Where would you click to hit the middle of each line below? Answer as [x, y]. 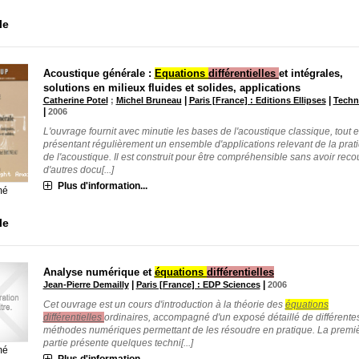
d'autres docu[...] [78, 169]
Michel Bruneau [149, 100]
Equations [181, 73]
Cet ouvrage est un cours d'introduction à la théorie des [164, 304]
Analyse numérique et [99, 272]
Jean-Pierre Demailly [86, 284]
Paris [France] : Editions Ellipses [257, 100]
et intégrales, [311, 73]
